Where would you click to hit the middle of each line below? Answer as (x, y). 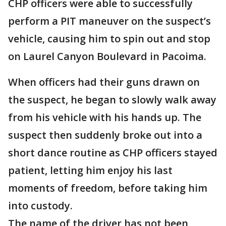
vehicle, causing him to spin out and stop (109, 39)
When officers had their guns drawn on (104, 82)
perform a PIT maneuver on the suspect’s (109, 21)
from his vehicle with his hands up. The (105, 117)
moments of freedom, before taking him (108, 188)
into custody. (40, 206)
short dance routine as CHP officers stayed (113, 153)
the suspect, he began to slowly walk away (112, 100)
